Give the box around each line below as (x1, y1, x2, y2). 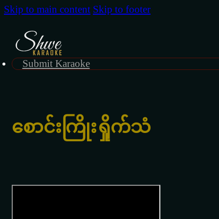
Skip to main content (4, 4, 90, 15)
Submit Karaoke (22, 58, 90, 69)
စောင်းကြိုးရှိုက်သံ (12, 116, 151, 137)
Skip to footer (93, 4, 151, 15)
